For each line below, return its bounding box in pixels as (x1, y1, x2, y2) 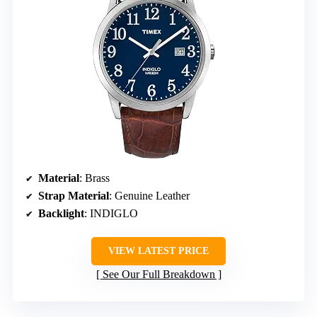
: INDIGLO (84, 207, 138, 219)
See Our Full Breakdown (102, 267, 215, 280)
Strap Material (38, 189, 109, 202)
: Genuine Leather (109, 189, 190, 202)
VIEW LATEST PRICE (108, 245, 209, 256)
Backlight (38, 207, 84, 219)
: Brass (79, 171, 110, 184)
